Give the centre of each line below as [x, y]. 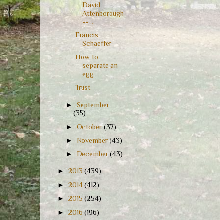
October [90, 126]
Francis [86, 35]
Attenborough [103, 13]
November [93, 140]
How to [86, 57]
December [94, 154]
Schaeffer [97, 43]
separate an [100, 66]
